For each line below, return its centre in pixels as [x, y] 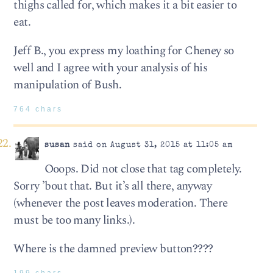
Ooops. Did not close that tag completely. [143, 169]
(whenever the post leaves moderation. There [121, 204]
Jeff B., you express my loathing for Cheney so [124, 51]
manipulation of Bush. [68, 85]
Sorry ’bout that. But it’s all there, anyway [113, 186]
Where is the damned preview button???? [113, 249]
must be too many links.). [74, 221]
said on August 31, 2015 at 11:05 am [151, 145]
